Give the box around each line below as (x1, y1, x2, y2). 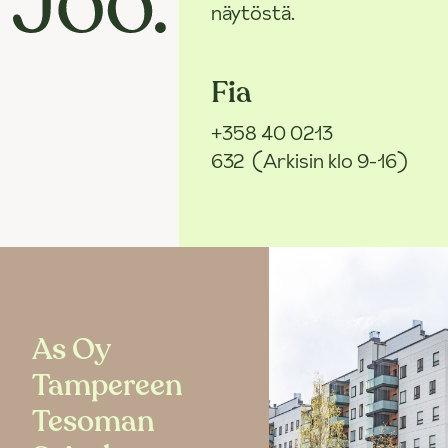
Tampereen (32, 364, 183, 406)
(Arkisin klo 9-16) (252, 146, 409, 175)
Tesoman (32, 400, 155, 442)
